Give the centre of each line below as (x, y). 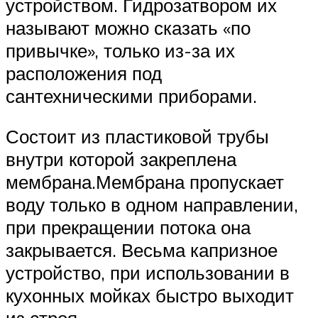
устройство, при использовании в (148, 273)
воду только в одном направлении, (152, 205)
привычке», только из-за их (120, 50)
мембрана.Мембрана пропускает (145, 182)
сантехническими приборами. (131, 95)
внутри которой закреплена (121, 159)
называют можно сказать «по (128, 27)
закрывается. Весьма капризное (142, 250)
